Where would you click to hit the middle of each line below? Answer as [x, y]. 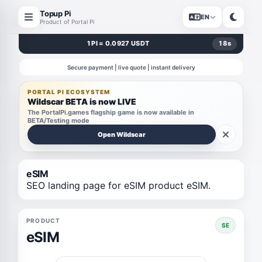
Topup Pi [56, 13]
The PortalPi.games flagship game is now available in [111, 112]
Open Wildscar [122, 135]
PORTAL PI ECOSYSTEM [69, 92]
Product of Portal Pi [67, 21]
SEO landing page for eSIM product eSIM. [118, 185]
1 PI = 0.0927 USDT [118, 43]
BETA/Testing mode [58, 120]
